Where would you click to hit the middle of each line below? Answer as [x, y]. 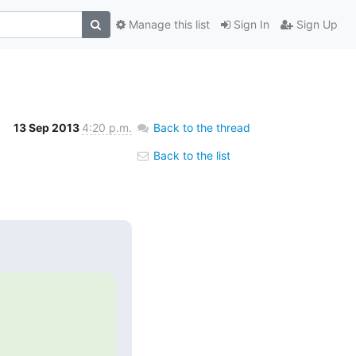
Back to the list [190, 155]
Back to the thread [201, 127]
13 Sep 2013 [47, 127]
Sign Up [315, 25]
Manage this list [167, 25]
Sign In [250, 25]
